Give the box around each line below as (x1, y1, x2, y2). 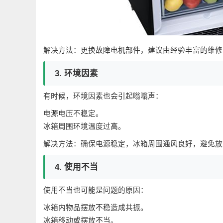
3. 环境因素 (55, 68, 98, 78)
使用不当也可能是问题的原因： (43, 186, 148, 194)
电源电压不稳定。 (43, 110, 103, 118)
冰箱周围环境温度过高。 (43, 122, 125, 131)
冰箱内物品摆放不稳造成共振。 (43, 203, 148, 212)
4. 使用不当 (55, 162, 98, 172)
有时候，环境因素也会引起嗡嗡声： (43, 92, 163, 101)
